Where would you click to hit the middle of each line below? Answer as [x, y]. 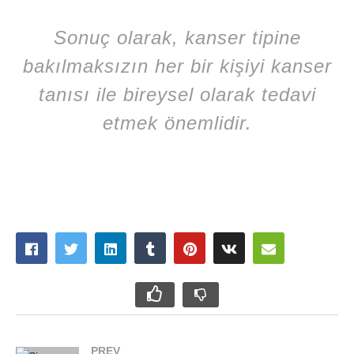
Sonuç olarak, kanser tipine [177, 37]
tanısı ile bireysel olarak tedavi [177, 94]
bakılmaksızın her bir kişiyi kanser [177, 66]
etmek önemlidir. [177, 122]
